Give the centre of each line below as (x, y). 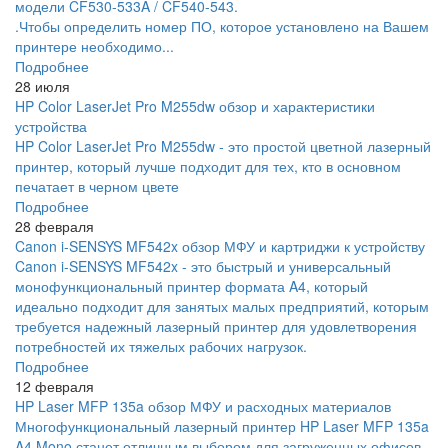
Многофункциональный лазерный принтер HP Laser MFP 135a (222, 425)
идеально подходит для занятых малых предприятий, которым (222, 305)
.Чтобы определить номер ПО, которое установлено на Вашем (222, 25)
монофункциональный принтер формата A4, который (191, 285)
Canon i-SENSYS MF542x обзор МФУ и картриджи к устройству (220, 245)
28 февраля (54, 225)
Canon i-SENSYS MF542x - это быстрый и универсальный (203, 265)
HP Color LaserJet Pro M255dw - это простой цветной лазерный (223, 145)
